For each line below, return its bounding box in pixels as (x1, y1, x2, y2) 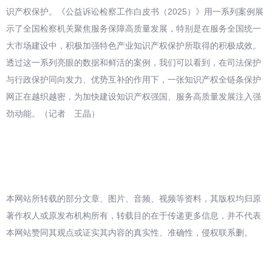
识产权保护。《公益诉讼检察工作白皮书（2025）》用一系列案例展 (6, 7, 263, 16)
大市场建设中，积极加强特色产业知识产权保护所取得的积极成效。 (6, 41, 261, 50)
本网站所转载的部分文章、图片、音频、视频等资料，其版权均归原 (6, 194, 261, 203)
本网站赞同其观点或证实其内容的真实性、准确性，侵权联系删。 (6, 228, 253, 237)
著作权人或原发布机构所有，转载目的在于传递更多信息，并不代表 (6, 211, 261, 220)
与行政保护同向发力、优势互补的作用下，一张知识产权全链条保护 (6, 75, 261, 84)
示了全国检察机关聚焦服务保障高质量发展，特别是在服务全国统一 (6, 24, 261, 33)
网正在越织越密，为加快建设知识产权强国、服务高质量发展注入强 (6, 92, 261, 101)
